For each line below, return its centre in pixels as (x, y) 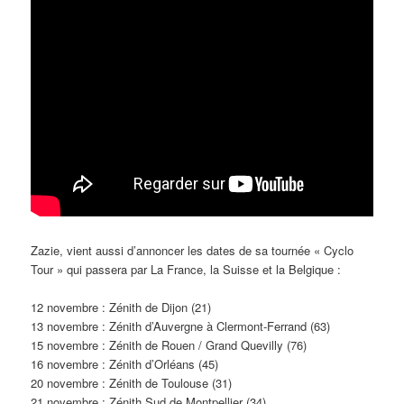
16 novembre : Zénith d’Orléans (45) (125, 363)
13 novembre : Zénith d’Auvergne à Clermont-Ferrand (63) (181, 326)
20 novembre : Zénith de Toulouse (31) (132, 382)
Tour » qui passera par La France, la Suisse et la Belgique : (186, 269)
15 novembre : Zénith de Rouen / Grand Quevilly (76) (169, 344)
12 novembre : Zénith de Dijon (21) (121, 307)
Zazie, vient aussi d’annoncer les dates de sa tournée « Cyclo (193, 250)
